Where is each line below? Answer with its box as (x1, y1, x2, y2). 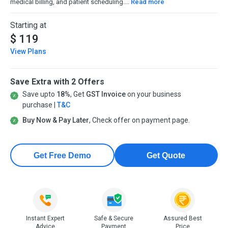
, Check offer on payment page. (89, 116, 190, 124)
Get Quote (147, 151, 186, 160)
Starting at (10, 20, 46, 30)
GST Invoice (85, 90, 126, 98)
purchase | (22, 101, 57, 109)
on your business (125, 90, 181, 98)
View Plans (10, 47, 46, 55)
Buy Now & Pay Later (22, 116, 89, 124)
